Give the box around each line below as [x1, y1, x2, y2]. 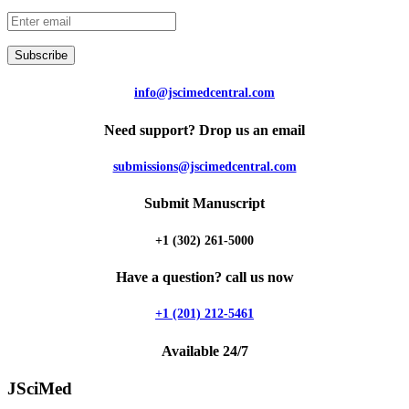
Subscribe [15, 47, 68, 62]
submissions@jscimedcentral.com [112, 159, 297, 173]
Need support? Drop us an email [104, 121, 305, 138]
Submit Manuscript [144, 195, 265, 212]
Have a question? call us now [115, 269, 294, 285]
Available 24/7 [161, 342, 248, 359]
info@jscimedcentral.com [134, 86, 275, 100]
